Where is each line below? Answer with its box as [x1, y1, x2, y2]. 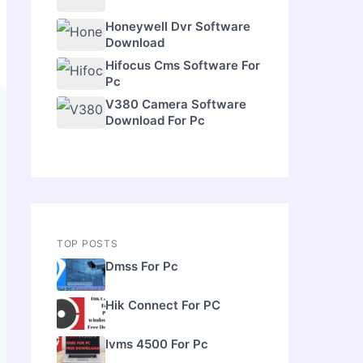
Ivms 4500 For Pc [105, 335, 208, 352]
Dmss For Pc [105, 258, 178, 274]
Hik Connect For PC [105, 297, 220, 313]
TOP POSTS [57, 237, 118, 250]
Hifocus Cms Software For [105, 57, 260, 73]
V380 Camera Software [105, 96, 246, 112]
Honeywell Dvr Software [105, 18, 250, 34]
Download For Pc [105, 112, 205, 128]
